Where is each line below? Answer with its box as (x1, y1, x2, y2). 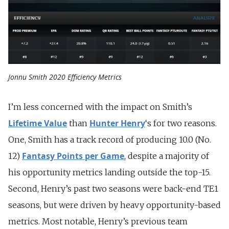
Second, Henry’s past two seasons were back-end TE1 (8, 183, 218, 194)
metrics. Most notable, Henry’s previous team (8, 216, 188, 226)
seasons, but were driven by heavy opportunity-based (8, 199, 221, 210)
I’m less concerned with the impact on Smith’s (8, 101, 192, 112)
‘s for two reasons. (145, 118, 217, 128)
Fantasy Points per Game (22, 150, 124, 162)
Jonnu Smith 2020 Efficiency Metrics (8, 72, 122, 82)
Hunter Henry (89, 117, 145, 129)
